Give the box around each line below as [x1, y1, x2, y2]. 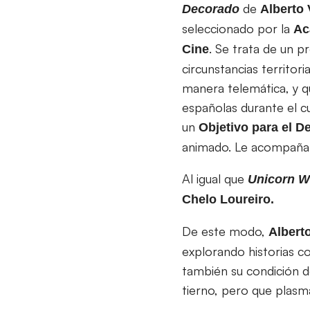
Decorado [182, 1, 239, 16]
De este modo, [182, 223, 268, 239]
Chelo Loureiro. [182, 192, 274, 206]
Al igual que [182, 170, 248, 186]
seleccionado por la [182, 20, 293, 36]
